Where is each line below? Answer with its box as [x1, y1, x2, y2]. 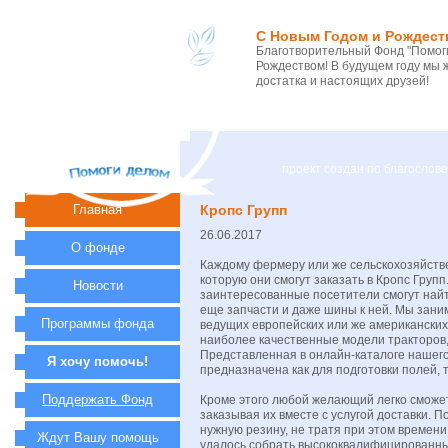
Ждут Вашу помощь [36, 430, 159, 445]
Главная [73, 202, 122, 217]
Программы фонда [41, 316, 154, 331]
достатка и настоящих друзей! [256, 74, 429, 88]
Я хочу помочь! [47, 354, 148, 369]
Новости [72, 278, 123, 293]
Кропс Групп [200, 202, 287, 218]
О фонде [70, 240, 125, 255]
